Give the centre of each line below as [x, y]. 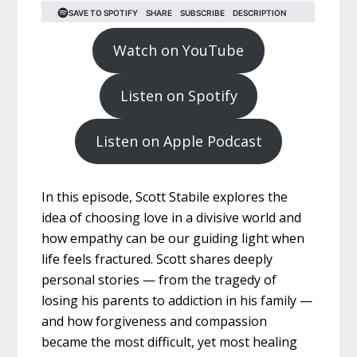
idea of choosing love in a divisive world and [172, 218]
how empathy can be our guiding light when [173, 239]
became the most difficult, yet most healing [170, 342]
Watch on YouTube [178, 51]
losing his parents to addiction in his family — [177, 301]
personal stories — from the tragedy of [159, 280]
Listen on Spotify [178, 96]
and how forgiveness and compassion [155, 322]
